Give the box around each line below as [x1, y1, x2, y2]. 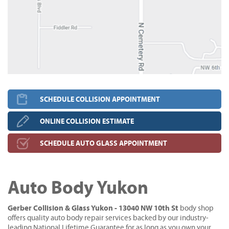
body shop [178, 204, 214, 212]
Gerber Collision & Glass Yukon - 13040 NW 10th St [8, 204, 178, 213]
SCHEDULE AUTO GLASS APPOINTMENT [40, 139, 167, 148]
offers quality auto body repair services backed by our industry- [8, 214, 209, 222]
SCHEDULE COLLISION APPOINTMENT [40, 95, 160, 104]
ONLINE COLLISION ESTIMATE [40, 117, 134, 126]
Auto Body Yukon [8, 177, 148, 199]
